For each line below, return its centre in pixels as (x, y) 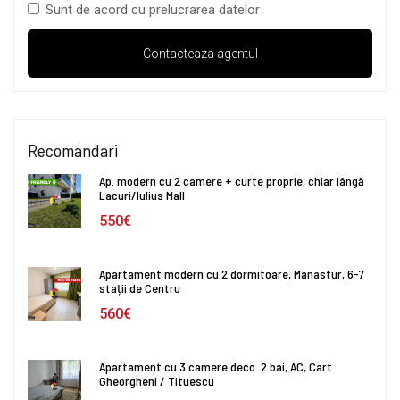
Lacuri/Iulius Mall (142, 195)
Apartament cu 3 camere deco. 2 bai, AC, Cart (216, 366)
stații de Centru (140, 287)
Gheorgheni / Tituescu (157, 380)
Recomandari (73, 150)
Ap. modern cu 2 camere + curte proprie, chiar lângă (232, 180)
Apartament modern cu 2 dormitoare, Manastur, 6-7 (232, 273)
